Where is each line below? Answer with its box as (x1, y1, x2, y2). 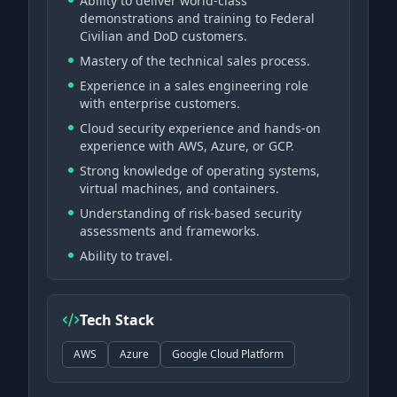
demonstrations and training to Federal (80, 10, 315, 27)
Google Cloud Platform (172, 346, 284, 362)
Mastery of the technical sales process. (80, 52, 310, 69)
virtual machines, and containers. (80, 180, 279, 197)
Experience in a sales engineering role (80, 77, 308, 94)
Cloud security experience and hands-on (80, 120, 321, 136)
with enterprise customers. (80, 95, 240, 112)
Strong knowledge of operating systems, (80, 162, 320, 179)
